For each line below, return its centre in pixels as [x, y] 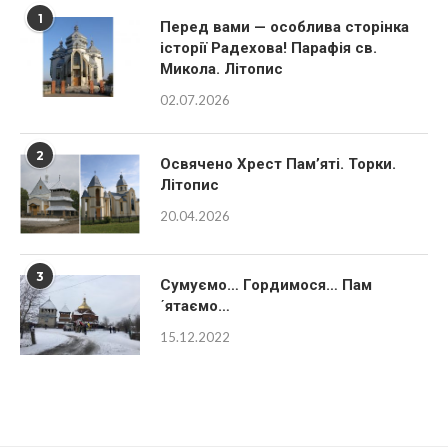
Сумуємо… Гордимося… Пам [266, 307]
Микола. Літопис [221, 91]
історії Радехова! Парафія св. [268, 70]
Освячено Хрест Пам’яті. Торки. [278, 186]
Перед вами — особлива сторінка [284, 49]
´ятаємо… [195, 328]
